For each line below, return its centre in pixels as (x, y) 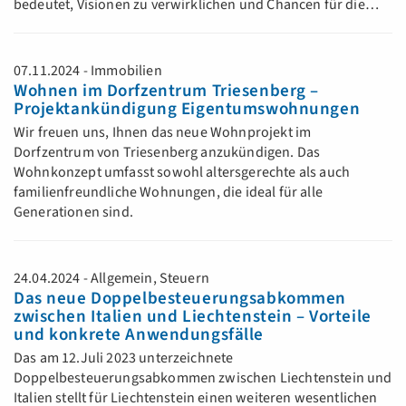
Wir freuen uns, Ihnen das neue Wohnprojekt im (163, 132)
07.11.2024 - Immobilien (88, 71)
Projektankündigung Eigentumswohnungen (187, 109)
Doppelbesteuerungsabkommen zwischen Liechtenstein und (203, 378)
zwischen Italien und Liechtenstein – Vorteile (193, 317)
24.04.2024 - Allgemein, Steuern (111, 278)
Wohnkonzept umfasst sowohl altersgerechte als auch (182, 172)
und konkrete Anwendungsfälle (139, 335)
